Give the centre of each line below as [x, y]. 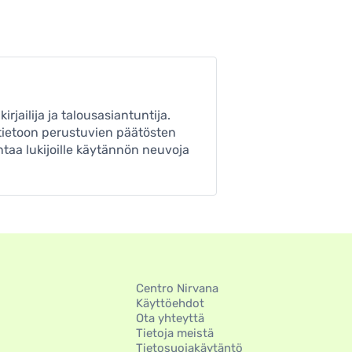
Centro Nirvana [177, 288]
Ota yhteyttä [170, 318]
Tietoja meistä [174, 333]
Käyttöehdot [170, 303]
